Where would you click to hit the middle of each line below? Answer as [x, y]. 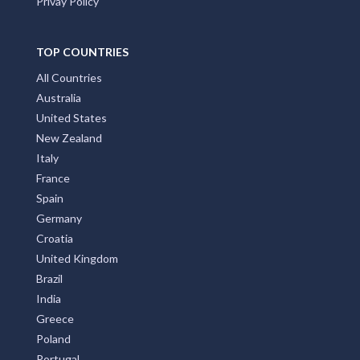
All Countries [69, 77]
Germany [59, 218]
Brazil [49, 278]
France [53, 178]
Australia [59, 97]
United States [72, 117]
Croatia [55, 238]
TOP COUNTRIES [82, 51]
